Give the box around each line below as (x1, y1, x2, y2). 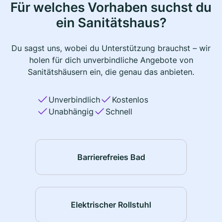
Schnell (106, 107, 132, 117)
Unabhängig (49, 107, 94, 117)
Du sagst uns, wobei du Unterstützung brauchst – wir (11, 43, 211, 54)
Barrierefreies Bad (77, 152, 145, 162)
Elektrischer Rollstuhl (71, 199, 151, 210)
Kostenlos (112, 95, 148, 105)
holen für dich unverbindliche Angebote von (29, 55, 193, 65)
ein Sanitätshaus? (55, 14, 166, 31)
